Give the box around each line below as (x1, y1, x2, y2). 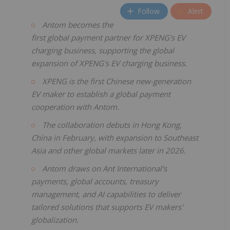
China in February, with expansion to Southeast (31, 132, 198, 143)
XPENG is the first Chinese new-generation (42, 75, 191, 86)
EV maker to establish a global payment (31, 88, 170, 99)
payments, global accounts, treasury (31, 176, 159, 186)
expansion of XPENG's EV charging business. (31, 57, 187, 68)
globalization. (31, 214, 79, 225)
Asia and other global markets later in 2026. (31, 145, 186, 156)
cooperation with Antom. (31, 101, 119, 112)
